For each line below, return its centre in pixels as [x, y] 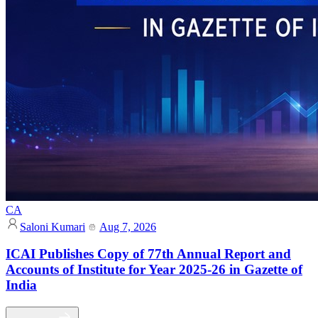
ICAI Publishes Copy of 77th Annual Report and [148, 254]
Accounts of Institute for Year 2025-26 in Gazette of [154, 270]
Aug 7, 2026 [128, 226]
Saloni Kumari [53, 226]
